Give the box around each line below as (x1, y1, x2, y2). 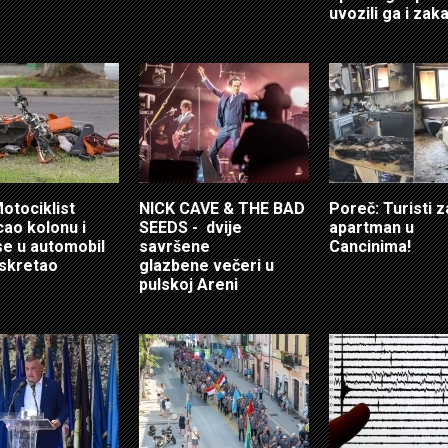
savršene (139, 236, 210, 256)
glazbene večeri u (139, 255, 274, 275)
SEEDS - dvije (139, 217, 242, 237)
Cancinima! (329, 236, 411, 256)
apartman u (329, 217, 414, 237)
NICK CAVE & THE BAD (139, 198, 305, 218)
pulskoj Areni (139, 274, 238, 294)
